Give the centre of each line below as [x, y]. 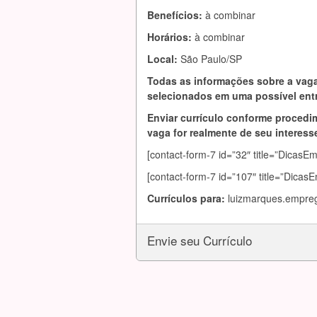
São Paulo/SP [211, 59]
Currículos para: [188, 198]
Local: [164, 59]
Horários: [171, 37]
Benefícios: [176, 15]
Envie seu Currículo [200, 240]
